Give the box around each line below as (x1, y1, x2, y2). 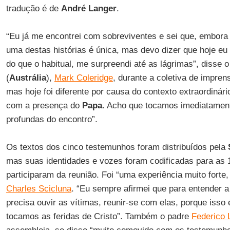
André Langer (61, 4, 117, 13)
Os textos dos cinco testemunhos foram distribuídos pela (6, 142, 228, 152)
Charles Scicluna (6, 184, 71, 194)
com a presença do (6, 101, 82, 110)
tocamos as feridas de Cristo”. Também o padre (6, 212, 191, 221)
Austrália (9, 73, 46, 83)
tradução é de (6, 4, 61, 13)
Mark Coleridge (54, 73, 113, 83)
